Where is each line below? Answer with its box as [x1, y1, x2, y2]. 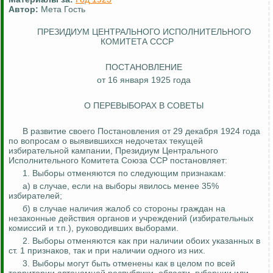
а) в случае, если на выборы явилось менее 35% [23, 181, 219, 191]
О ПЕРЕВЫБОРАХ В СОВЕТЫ [84, 101, 204, 111]
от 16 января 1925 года [97, 75, 191, 85]
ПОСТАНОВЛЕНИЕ [105, 62, 182, 73]
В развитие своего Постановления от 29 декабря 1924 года [23, 126, 260, 136]
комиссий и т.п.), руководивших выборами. [9, 223, 179, 233]
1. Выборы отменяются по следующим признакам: [23, 168, 226, 179]
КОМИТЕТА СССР [100, 37, 174, 47]
